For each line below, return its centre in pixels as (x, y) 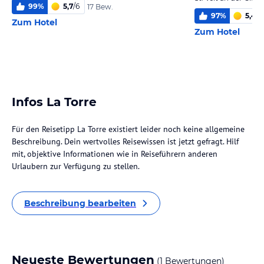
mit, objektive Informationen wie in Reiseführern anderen (115, 154)
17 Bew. (100, 6)
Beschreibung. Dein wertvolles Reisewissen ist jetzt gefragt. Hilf (125, 141)
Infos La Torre (54, 102)
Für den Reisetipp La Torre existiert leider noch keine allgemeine (128, 129)
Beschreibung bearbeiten (80, 203)
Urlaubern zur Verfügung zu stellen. (76, 166)
